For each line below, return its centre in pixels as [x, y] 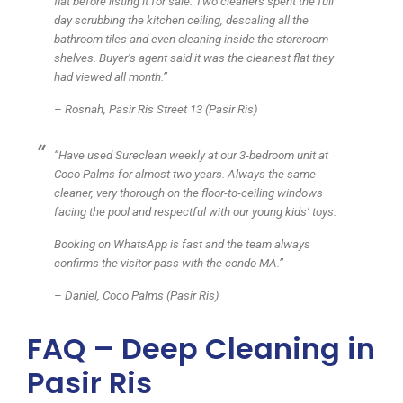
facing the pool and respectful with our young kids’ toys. [195, 211]
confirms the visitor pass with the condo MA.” [169, 263]
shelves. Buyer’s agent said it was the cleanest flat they [194, 58]
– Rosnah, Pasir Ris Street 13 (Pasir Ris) [156, 109]
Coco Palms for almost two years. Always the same [185, 174]
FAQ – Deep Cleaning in [201, 348]
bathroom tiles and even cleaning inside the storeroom [191, 39]
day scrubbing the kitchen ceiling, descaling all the [181, 20]
